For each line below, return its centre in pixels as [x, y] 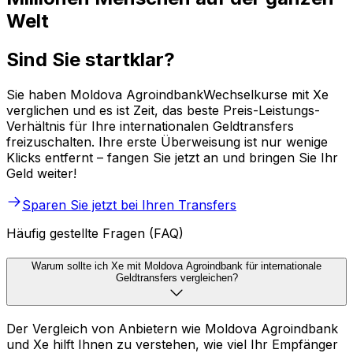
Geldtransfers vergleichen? [176, 278]
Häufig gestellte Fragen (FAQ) [95, 233]
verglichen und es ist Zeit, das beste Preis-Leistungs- [163, 110]
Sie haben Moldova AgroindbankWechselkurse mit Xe [167, 94]
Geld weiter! [41, 173]
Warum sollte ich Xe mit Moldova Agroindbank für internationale [176, 266]
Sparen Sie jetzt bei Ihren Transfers [129, 204]
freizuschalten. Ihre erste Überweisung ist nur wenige [167, 141]
